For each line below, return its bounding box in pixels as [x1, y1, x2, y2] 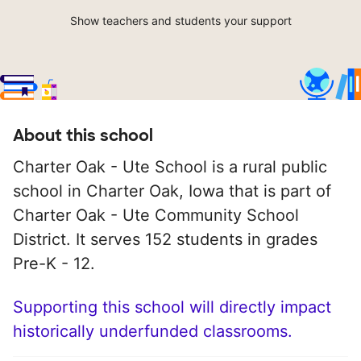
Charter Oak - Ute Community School [13, 205, 299, 226]
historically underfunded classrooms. [13, 322, 293, 342]
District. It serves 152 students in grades [13, 230, 317, 250]
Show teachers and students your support [69, 14, 292, 28]
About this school [13, 125, 153, 147]
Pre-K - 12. [13, 254, 95, 274]
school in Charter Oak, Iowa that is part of [13, 181, 331, 201]
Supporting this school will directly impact [13, 297, 331, 317]
